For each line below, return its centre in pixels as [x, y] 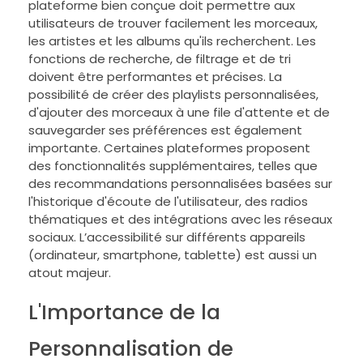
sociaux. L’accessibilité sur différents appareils [167, 237]
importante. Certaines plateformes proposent [169, 148]
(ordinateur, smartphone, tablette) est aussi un [173, 255]
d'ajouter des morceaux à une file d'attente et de [179, 113]
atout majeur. [70, 273]
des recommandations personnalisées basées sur [180, 184]
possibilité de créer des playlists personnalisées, [173, 95]
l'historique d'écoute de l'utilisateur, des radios [168, 202]
